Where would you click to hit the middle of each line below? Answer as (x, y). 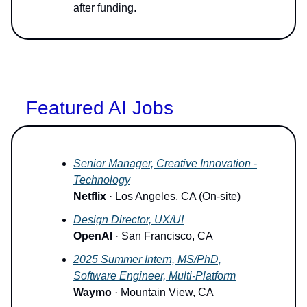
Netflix (90, 197)
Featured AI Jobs (100, 108)
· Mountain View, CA (163, 293)
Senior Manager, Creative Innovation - (165, 164)
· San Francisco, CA (163, 236)
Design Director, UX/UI (128, 220)
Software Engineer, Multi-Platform (155, 276)
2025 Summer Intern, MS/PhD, (147, 260)
